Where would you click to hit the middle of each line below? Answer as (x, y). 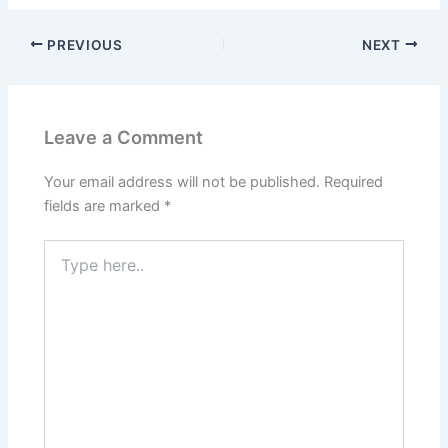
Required (354, 182)
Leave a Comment (124, 136)
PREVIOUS (83, 44)
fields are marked (104, 206)
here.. (62, 268)
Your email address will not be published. (182, 182)
